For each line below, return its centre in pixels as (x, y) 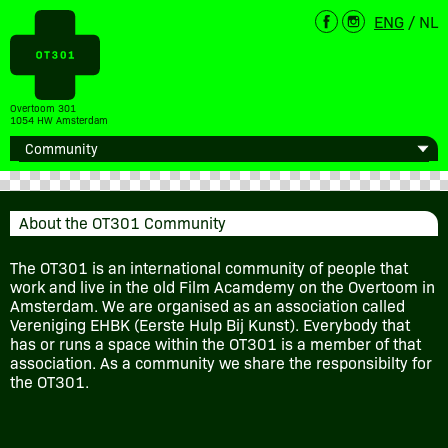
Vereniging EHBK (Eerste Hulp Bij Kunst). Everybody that (210, 323)
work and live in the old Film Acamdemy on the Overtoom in (222, 285)
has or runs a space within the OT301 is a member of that (215, 342)
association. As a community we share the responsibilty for (221, 361)
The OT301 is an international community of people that (209, 266)
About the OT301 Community (122, 221)
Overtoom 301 (43, 107)
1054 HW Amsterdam (59, 119)
